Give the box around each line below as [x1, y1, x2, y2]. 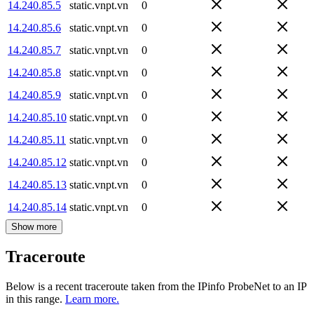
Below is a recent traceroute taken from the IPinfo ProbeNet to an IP [6, 280, 306, 293]
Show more [11, 221, 57, 232]
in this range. [6, 293, 62, 306]
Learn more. [65, 293, 119, 306]
